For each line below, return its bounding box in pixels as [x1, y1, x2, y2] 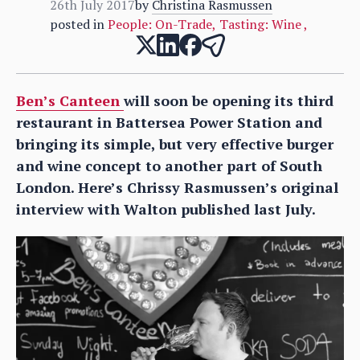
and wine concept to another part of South [16, 155, 322, 175]
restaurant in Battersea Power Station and [16, 112, 322, 132]
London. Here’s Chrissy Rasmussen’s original [16, 177, 338, 197]
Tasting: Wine [219, 14, 304, 33]
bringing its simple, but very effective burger [16, 133, 333, 153]
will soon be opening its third [124, 90, 333, 110]
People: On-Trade [107, 14, 212, 33]
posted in [49, 14, 104, 33]
